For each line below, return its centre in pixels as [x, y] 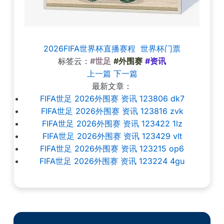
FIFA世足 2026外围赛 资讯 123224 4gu [112, 161]
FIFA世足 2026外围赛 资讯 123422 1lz [112, 123]
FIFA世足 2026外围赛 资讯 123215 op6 [112, 148]
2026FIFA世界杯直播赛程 [89, 48]
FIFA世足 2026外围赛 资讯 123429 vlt [112, 136]
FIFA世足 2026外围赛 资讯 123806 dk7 [112, 98]
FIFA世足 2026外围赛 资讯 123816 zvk [112, 111]
